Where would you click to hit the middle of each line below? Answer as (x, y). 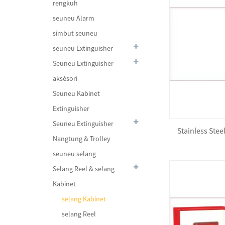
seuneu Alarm (74, 18)
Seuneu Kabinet (76, 93)
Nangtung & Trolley (82, 139)
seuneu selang (74, 154)
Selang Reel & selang (84, 169)
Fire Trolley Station (104, 135)
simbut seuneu (75, 33)
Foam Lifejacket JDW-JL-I (114, 187)
